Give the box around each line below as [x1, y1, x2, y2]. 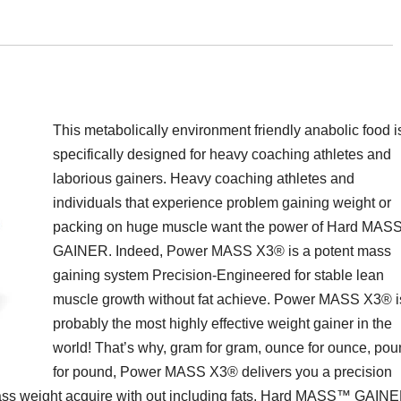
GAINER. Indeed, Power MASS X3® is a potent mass [53, 243, 391, 260]
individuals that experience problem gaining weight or [53, 195, 391, 211]
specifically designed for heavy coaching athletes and [53, 147, 391, 163]
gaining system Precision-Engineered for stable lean [53, 268, 384, 284]
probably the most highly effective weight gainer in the [53, 316, 392, 332]
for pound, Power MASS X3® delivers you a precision [53, 364, 392, 380]
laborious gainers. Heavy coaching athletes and [53, 171, 354, 187]
